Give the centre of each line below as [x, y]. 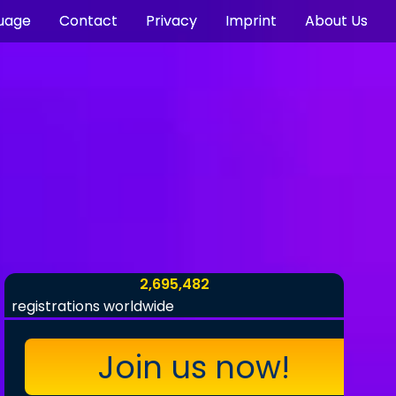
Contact [88, 21]
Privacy [171, 21]
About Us [336, 21]
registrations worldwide [93, 306]
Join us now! [194, 367]
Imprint [251, 21]
